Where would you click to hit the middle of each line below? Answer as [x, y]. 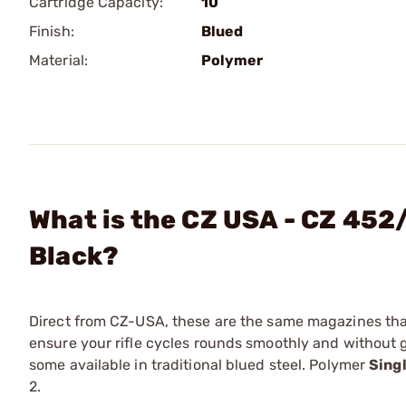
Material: [58, 60]
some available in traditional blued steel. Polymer [199, 365]
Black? [74, 256]
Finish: [52, 31]
